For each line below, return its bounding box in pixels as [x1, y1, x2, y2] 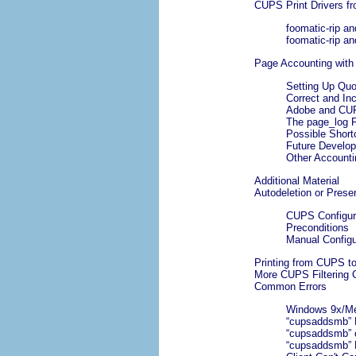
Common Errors [254, 281, 327, 293]
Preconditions [286, 222, 349, 234]
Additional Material [254, 175, 339, 188]
